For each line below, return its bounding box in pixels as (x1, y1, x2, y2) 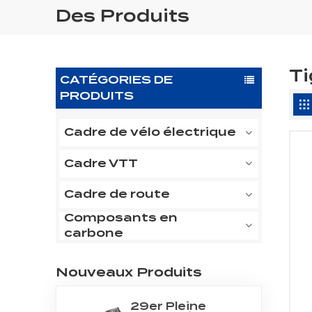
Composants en (64, 210, 178, 224)
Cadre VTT (64, 156, 139, 170)
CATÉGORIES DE (59, 73, 173, 87)
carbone (64, 226, 124, 240)
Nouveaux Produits (55, 264, 202, 279)
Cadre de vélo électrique (64, 125, 237, 139)
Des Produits (55, 5, 189, 26)
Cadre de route (64, 187, 171, 201)
